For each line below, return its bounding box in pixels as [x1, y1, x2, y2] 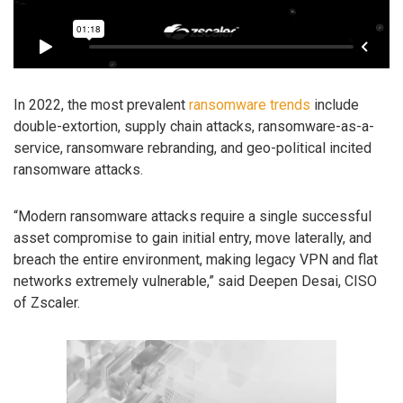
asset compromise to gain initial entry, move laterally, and [13, 229, 372, 247]
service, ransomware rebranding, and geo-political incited [13, 139, 372, 157]
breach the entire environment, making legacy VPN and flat [13, 251, 378, 269]
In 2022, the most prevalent [13, 95, 189, 113]
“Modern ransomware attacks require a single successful [13, 208, 372, 226]
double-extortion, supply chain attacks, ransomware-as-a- [13, 117, 374, 135]
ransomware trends [189, 95, 310, 113]
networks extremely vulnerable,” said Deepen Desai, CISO [13, 273, 377, 291]
